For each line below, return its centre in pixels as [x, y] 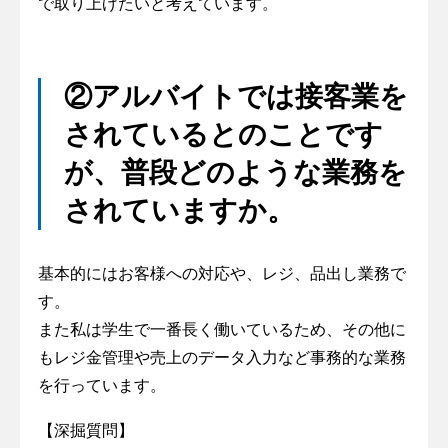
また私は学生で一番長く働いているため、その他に [221, 329]
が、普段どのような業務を [235, 172]
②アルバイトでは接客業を [235, 96]
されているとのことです [223, 134]
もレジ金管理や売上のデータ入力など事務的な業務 [221, 357]
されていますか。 [179, 210]
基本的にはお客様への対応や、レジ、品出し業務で [221, 273]
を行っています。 [101, 385]
